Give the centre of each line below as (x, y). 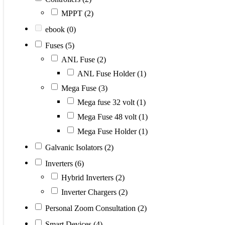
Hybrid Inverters (88, 177)
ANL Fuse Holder (107, 73)
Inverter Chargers (90, 192)
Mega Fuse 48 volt (108, 117)
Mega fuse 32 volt (107, 102)
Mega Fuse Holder (108, 131)
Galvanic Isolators (75, 147)
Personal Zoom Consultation (91, 208)
